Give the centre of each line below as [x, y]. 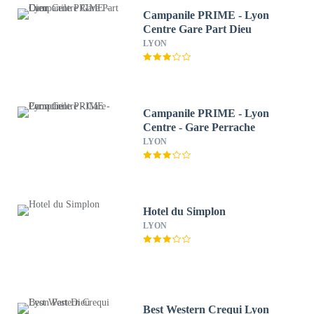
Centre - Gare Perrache [199, 127]
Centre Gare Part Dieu [198, 29]
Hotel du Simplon [185, 211]
